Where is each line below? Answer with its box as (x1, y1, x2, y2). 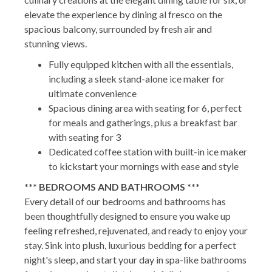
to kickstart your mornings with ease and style (49, 160, 239, 172)
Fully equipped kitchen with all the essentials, (49, 58, 233, 70)
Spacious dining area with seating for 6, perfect (49, 101, 242, 114)
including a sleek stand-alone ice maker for (49, 72, 225, 84)
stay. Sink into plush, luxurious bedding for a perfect (24, 239, 236, 251)
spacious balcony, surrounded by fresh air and (24, 22, 212, 35)
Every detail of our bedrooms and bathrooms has (24, 195, 226, 207)
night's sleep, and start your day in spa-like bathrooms (24, 253, 246, 265)
